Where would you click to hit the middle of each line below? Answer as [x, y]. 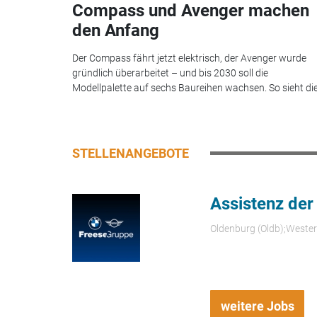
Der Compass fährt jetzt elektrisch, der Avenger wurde [189, 58]
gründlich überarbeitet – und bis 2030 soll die [170, 73]
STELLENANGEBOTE [131, 153]
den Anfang [116, 31]
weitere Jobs [257, 306]
